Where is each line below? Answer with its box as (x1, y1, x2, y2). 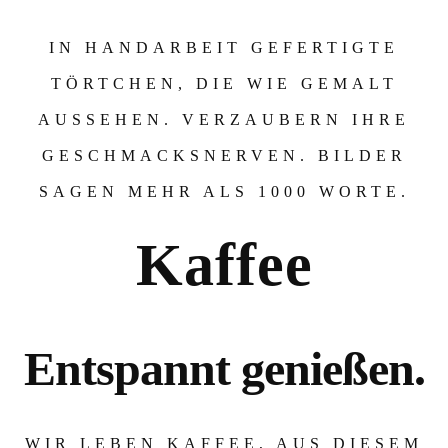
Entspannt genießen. (23, 342, 425, 395)
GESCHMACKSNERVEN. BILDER (41, 147, 407, 164)
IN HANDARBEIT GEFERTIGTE (49, 39, 399, 56)
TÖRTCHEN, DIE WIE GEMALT (50, 75, 398, 92)
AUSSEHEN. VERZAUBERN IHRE (38, 111, 410, 128)
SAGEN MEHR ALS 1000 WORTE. (38, 183, 410, 200)
